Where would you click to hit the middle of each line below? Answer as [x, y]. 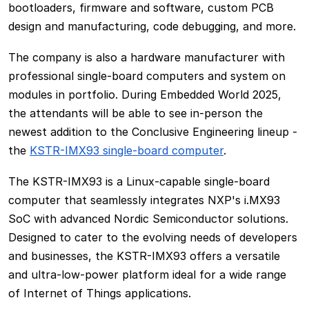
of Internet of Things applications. [100, 293]
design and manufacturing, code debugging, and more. [152, 27]
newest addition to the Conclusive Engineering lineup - [153, 132]
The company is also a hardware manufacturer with [147, 58]
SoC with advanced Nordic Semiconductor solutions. [148, 219]
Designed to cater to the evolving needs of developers [153, 238]
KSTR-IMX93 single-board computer [127, 151]
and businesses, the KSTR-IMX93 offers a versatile [144, 256]
